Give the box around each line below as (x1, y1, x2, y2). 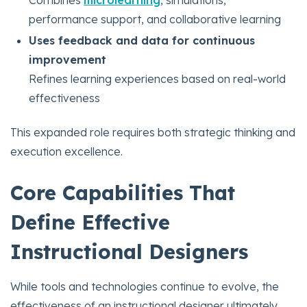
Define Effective (10, 210, 170, 235)
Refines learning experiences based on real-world (29, 71, 286, 86)
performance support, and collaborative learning (29, 12, 282, 26)
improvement (29, 52, 107, 66)
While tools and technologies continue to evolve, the (10, 280, 279, 294)
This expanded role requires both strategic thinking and (10, 125, 295, 140)
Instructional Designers (10, 239, 248, 265)
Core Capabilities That (10, 180, 235, 206)
